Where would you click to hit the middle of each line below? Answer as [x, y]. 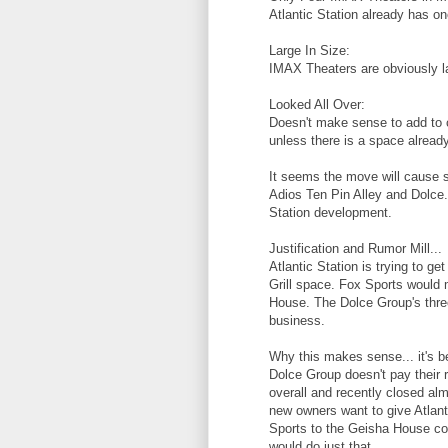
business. [297, 321]
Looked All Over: [317, 105]
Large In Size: [309, 51]
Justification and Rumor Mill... [355, 249]
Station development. [330, 213]
